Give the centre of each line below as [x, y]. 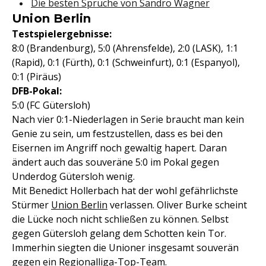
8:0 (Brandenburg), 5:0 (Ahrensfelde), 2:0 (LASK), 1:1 [125, 48]
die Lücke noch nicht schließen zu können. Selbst [120, 219]
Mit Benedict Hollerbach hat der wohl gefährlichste [125, 191]
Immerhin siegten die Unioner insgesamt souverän [125, 248]
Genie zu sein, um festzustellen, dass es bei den [117, 134]
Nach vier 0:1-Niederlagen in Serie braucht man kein [128, 119]
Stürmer [31, 205]
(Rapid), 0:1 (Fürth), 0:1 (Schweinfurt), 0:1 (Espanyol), [126, 62]
